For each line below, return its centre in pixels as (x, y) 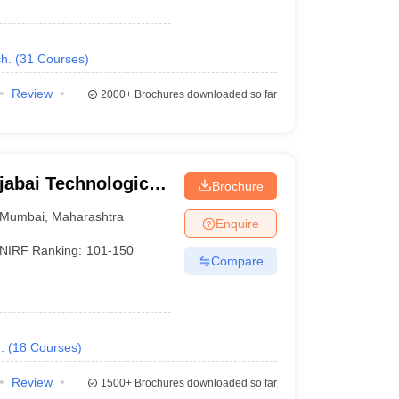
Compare (237, 261)
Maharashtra (88, 216)
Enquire (237, 223)
